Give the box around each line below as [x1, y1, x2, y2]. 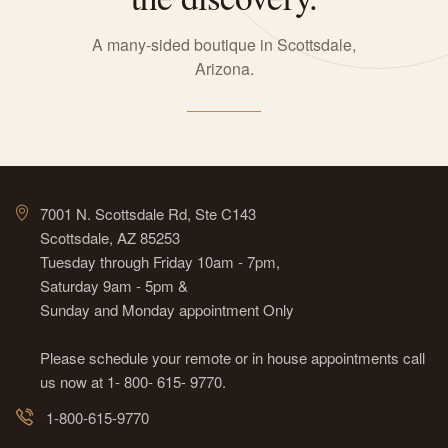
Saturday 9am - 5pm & [40, 275, 189, 296]
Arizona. [194, 57, 254, 80]
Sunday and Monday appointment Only [40, 299, 295, 320]
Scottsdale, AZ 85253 [40, 227, 181, 248]
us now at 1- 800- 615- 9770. [40, 371, 227, 392]
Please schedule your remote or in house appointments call [40, 347, 426, 368]
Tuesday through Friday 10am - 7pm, [40, 251, 281, 272]
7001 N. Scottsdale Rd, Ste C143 [40, 203, 257, 224]
